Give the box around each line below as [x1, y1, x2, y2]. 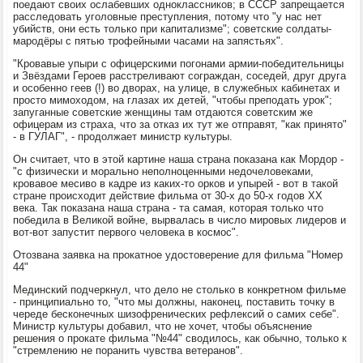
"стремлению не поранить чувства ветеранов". [13, 344, 244, 357]
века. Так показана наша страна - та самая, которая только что [13, 201, 324, 214]
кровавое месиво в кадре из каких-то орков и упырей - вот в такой [13, 177, 339, 190]
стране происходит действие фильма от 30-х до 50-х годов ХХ [13, 189, 323, 202]
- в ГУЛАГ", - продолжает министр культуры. [13, 130, 233, 143]
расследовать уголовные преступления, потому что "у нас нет [13, 10, 322, 23]
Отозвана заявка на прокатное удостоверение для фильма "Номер [13, 248, 344, 261]
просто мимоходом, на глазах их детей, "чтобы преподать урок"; [13, 93, 333, 106]
